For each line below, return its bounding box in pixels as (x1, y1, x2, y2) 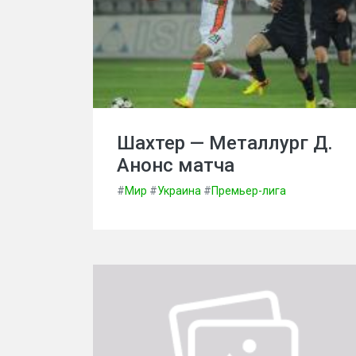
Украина (157, 184, 201, 197)
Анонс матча (117, 154, 234, 176)
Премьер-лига (211, 184, 286, 197)
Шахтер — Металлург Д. (117, 132, 333, 154)
